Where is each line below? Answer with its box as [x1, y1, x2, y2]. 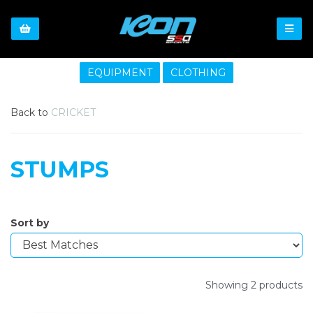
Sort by [10, 216, 49, 229]
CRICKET [51, 105, 96, 119]
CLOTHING [170, 66, 226, 79]
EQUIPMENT [87, 66, 152, 79]
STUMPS [10, 155, 109, 183]
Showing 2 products [205, 278, 303, 291]
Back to [10, 105, 48, 119]
